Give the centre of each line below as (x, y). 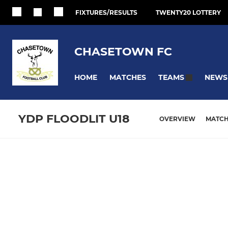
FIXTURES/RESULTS (106, 12)
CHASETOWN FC (123, 51)
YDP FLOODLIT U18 (74, 119)
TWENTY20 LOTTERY (188, 12)
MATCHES (128, 77)
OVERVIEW (177, 119)
